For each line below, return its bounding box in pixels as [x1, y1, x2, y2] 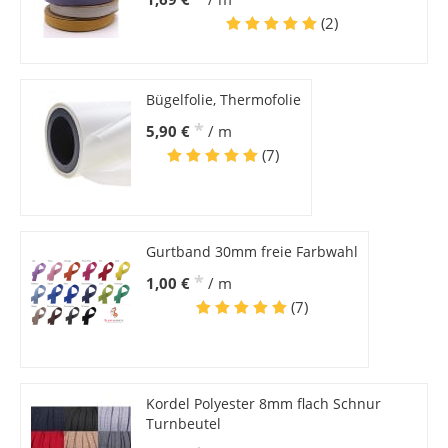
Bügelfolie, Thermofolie [145, 90, 301, 110]
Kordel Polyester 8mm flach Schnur [145, 394, 381, 414]
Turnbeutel [145, 414, 221, 434]
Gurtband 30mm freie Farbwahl [145, 242, 358, 262]
